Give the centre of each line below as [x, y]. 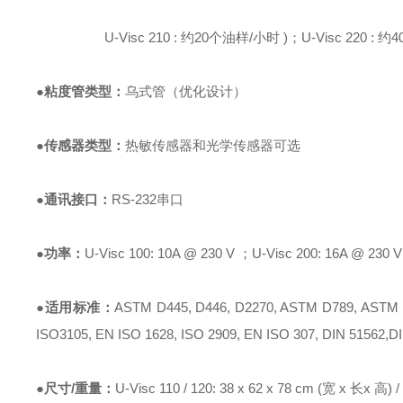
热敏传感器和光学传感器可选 [213, 145]
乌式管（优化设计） [186, 91]
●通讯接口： [74, 199]
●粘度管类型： [81, 91]
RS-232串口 [148, 199]
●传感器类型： [81, 145]
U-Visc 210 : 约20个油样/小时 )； [169, 37]
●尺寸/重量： [76, 388]
